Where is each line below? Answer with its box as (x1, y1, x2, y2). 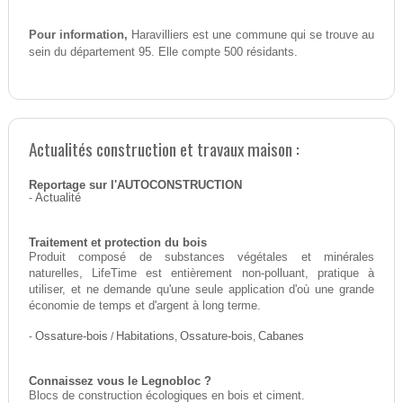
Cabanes (257, 330, 304, 344)
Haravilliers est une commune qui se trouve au (128, 28, 375, 42)
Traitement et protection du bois (28, 237, 207, 250)
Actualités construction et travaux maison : (28, 136, 300, 163)
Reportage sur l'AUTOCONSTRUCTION (28, 179, 242, 193)
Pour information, (28, 28, 129, 42)
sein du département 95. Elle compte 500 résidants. (28, 45, 298, 59)
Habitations (115, 330, 175, 344)
